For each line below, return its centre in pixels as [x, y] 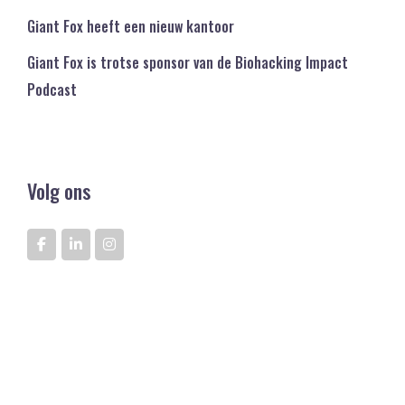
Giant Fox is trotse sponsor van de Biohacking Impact [188, 63]
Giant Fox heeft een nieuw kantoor [131, 27]
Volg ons [59, 191]
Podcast [52, 90]
